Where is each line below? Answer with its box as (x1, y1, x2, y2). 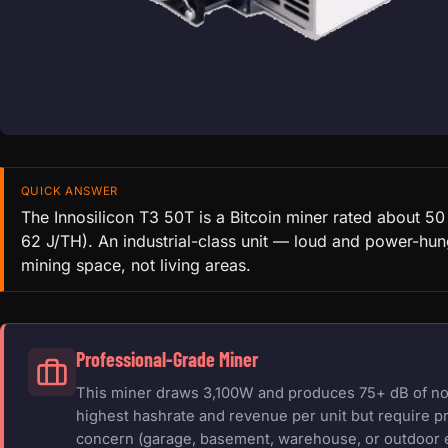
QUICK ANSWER (20, 183, 119, 198)
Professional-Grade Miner (76, 347, 258, 372)
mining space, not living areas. (20, 255, 251, 276)
